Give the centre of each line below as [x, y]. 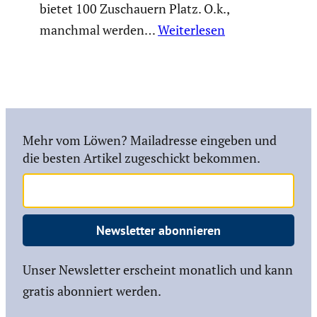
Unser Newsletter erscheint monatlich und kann [158, 269]
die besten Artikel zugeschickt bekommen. [142, 158]
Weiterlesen [191, 30]
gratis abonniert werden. [92, 290]
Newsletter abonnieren [158, 231]
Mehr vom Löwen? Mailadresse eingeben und [150, 140]
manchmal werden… [99, 30]
